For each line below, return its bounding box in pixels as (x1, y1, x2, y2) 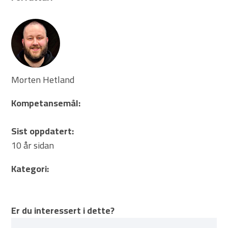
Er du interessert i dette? (11, 202, 115, 219)
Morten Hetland (11, 71, 75, 88)
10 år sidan (11, 136, 54, 154)
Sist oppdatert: (11, 122, 74, 139)
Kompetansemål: (11, 94, 81, 111)
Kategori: (11, 160, 49, 177)
